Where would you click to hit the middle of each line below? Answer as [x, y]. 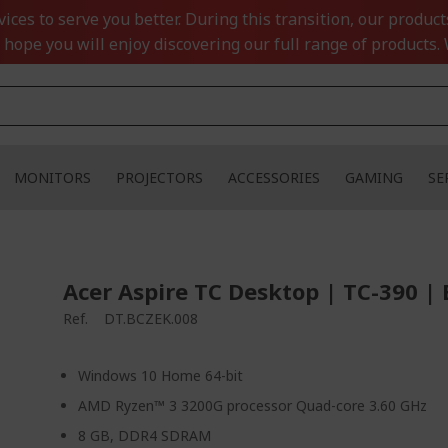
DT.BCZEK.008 [151, 318]
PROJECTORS [159, 177]
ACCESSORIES [274, 177]
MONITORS [52, 177]
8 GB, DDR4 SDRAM [145, 435]
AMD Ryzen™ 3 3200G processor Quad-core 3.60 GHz [253, 405]
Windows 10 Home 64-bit [161, 375]
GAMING [374, 177]
